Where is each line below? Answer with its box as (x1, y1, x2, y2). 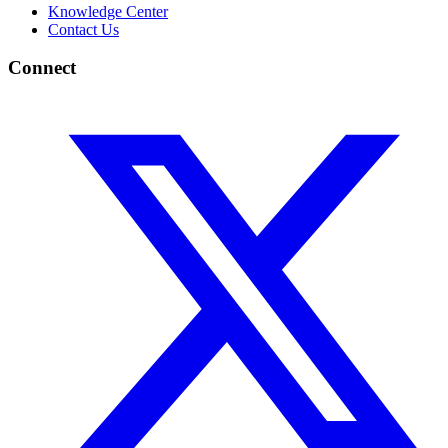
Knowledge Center (48, 2, 168, 20)
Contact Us (48, 20, 119, 38)
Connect (8, 57, 76, 79)
